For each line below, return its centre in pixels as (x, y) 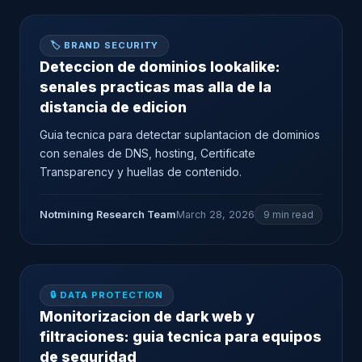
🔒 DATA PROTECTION (107, 295)
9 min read (288, 215)
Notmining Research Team (108, 214)
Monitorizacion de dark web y (147, 316)
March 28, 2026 (215, 215)
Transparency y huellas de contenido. (141, 172)
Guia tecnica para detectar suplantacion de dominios (180, 135)
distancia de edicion (113, 107)
